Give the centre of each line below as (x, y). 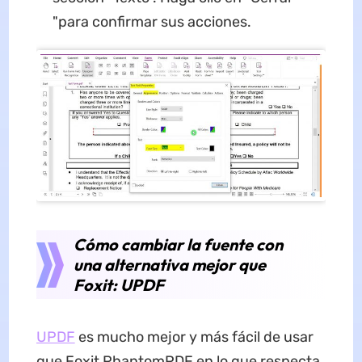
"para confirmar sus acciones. (152, 22)
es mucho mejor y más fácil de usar (194, 337)
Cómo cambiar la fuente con (178, 245)
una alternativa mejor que (169, 265)
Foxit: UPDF (118, 285)
